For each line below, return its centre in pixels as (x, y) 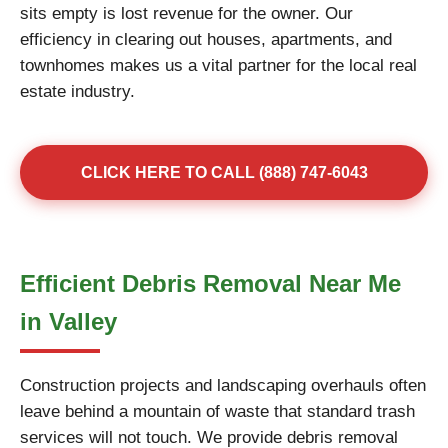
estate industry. (77, 91)
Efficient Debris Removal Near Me (210, 283)
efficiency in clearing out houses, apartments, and (206, 39)
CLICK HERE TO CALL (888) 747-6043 (224, 172)
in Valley (68, 321)
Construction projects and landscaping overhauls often (223, 385)
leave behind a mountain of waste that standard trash (217, 411)
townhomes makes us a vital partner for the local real (218, 65)
